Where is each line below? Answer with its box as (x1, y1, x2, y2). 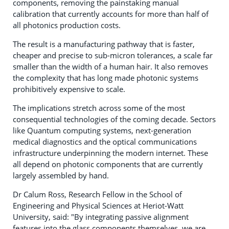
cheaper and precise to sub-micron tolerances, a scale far (13, 50, 213, 61)
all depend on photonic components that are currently (13, 159, 203, 170)
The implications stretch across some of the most (13, 103, 185, 113)
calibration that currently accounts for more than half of (13, 9, 209, 19)
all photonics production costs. (13, 20, 121, 31)
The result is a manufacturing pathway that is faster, (13, 39, 195, 50)
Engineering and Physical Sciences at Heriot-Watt (13, 200, 184, 211)
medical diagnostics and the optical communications (13, 136, 197, 147)
